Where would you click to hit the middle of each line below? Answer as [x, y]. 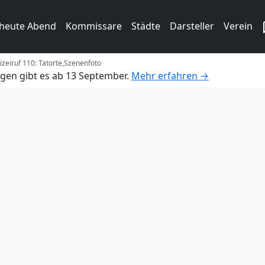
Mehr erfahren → [170, 75]
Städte [146, 26]
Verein [238, 26]
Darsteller [192, 26]
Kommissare [94, 26]
